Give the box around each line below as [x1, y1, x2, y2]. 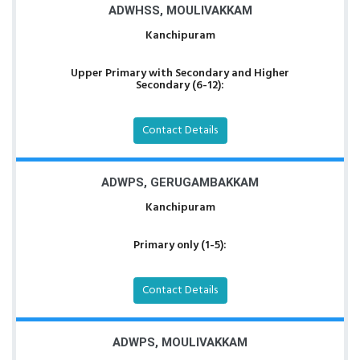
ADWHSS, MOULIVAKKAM [108, 3, 252, 18]
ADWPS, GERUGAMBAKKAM [101, 175, 259, 190]
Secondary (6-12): [136, 76, 224, 95]
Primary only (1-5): [133, 236, 227, 255]
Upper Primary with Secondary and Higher [71, 64, 289, 83]
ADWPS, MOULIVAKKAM [112, 335, 247, 350]
